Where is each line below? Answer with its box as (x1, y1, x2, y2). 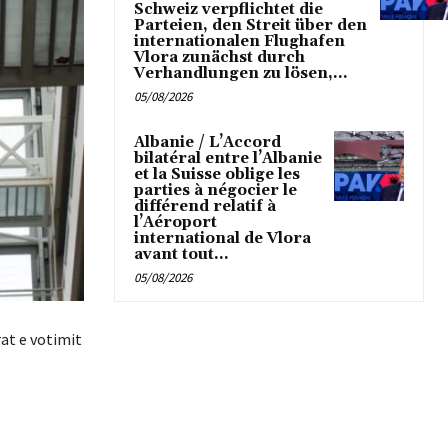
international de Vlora (134, 228, 311, 248)
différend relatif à (134, 196, 276, 216)
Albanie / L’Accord (134, 132, 281, 152)
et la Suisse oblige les (134, 164, 300, 184)
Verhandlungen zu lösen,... (134, 63, 348, 83)
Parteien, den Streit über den (134, 15, 367, 35)
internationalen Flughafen (134, 31, 345, 51)
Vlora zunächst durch (134, 47, 305, 67)
